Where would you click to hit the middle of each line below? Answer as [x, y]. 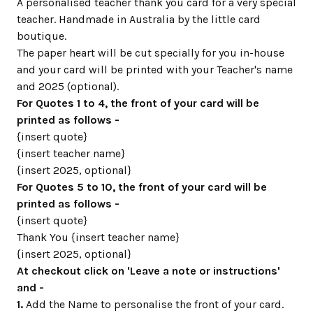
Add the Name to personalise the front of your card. [153, 305]
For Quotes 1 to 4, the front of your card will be [138, 103]
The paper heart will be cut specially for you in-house [151, 53]
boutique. [42, 36]
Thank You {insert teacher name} [98, 238]
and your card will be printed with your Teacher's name [155, 70]
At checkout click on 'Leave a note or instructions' [148, 271]
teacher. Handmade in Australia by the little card [139, 20]
